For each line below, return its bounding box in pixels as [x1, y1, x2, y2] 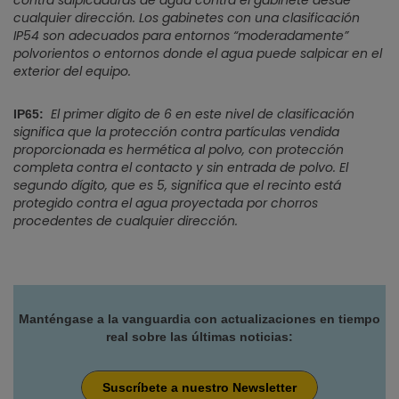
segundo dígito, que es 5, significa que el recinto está [13, 176, 341, 194]
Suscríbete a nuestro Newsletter [102, 380, 297, 395]
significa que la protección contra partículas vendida [13, 123, 339, 141]
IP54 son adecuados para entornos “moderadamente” [13, 27, 348, 45]
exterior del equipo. [13, 62, 131, 80]
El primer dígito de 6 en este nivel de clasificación [51, 105, 354, 123]
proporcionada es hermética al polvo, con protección [13, 141, 344, 159]
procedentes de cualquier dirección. [13, 212, 238, 230]
